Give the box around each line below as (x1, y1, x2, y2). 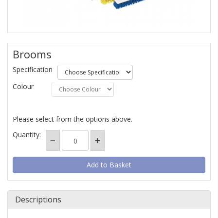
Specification (13, 65, 53, 74)
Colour (13, 82, 34, 91)
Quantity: (13, 130, 41, 139)
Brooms (13, 47, 52, 61)
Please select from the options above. (13, 114, 132, 124)
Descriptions (15, 194, 61, 205)
